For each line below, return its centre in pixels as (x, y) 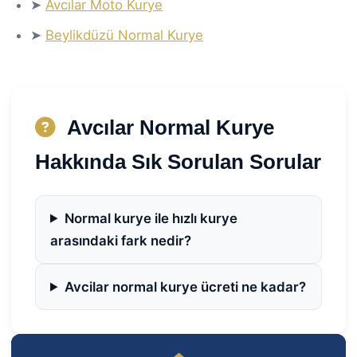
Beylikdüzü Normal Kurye (124, 35)
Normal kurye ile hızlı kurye (151, 218)
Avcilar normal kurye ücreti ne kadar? (185, 286)
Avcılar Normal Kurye (168, 127)
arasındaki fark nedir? (121, 240)
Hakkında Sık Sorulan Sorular (178, 161)
